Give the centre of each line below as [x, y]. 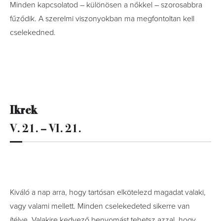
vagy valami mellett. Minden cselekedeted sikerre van [100, 206]
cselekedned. [33, 33]
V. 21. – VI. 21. [46, 127]
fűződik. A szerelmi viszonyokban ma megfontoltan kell [102, 19]
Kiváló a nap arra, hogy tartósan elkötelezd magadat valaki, [108, 192]
